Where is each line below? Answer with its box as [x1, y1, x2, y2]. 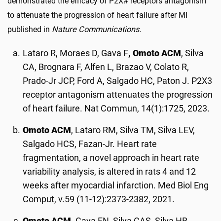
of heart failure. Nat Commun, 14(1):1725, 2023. [23, 103, 210, 113]
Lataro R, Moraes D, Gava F [23, 48, 129, 58]
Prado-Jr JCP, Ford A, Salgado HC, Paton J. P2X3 [23, 75, 213, 86]
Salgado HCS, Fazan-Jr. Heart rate [23, 139, 157, 149]
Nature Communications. [52, 24, 141, 34]
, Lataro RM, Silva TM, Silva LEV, [71, 125, 195, 135]
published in [7, 24, 52, 34]
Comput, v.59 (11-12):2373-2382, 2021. [23, 194, 175, 204]
